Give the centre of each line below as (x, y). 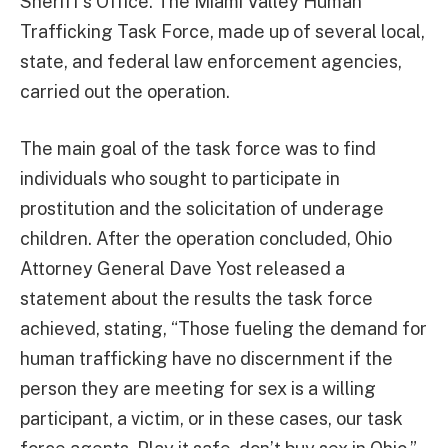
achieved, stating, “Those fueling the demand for (223, 329)
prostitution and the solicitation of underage (202, 209)
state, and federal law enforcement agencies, (211, 61)
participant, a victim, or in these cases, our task (211, 419)
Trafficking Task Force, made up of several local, (222, 31)
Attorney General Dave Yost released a (182, 269)
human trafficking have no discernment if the (206, 359)
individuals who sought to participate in (180, 179)
